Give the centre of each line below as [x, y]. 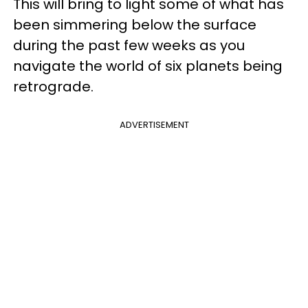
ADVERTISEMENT [154, 124]
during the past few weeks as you [129, 45]
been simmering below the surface [135, 24]
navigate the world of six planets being [148, 66]
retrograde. [53, 86]
